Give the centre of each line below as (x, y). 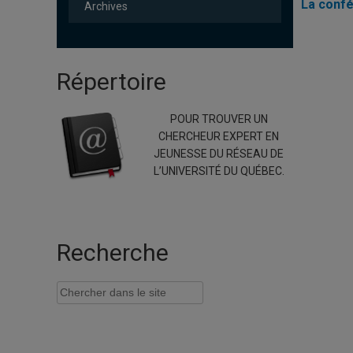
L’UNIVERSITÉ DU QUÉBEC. (219, 171)
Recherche (113, 253)
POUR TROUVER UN (219, 119)
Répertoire (111, 82)
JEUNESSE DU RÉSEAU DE (219, 154)
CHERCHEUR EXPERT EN (219, 136)
